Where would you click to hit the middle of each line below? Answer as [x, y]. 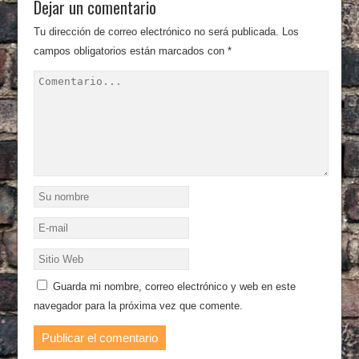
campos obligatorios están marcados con [131, 51]
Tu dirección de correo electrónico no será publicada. [157, 32]
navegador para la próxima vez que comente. [139, 306]
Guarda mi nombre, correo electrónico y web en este [175, 286]
